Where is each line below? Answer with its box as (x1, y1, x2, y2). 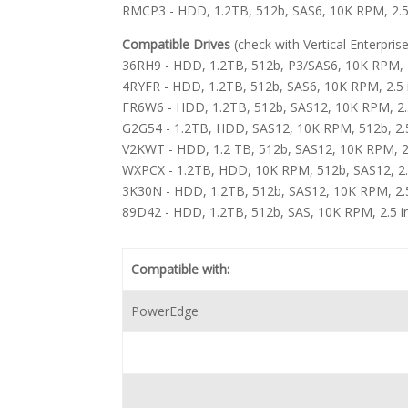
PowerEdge (130, 302, 199, 320)
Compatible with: (130, 260, 229, 278)
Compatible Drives (122, 36, 231, 53)
